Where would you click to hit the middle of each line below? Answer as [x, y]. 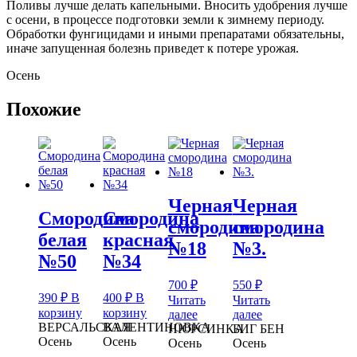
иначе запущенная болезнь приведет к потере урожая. [153, 48]
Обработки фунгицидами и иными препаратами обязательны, [175, 34]
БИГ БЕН [258, 328]
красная [139, 239]
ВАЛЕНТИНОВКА [157, 327]
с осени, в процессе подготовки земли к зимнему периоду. [165, 20]
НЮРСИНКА [206, 328]
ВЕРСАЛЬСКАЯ [85, 327]
